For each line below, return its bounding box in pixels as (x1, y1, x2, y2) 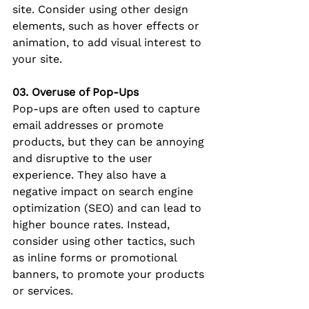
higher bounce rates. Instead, (12, 218, 173, 232)
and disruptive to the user (12, 152, 156, 166)
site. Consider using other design (12, 3, 192, 17)
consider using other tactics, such (12, 235, 199, 248)
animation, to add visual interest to (12, 36, 205, 50)
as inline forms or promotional (12, 251, 180, 265)
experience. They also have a (12, 168, 170, 182)
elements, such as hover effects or (12, 19, 203, 33)
